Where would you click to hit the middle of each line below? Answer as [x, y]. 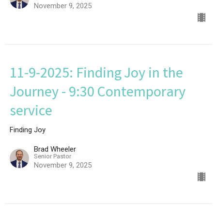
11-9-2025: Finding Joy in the [96, 75]
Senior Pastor [53, 156]
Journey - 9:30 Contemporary [98, 93]
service [31, 112]
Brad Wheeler [55, 149]
